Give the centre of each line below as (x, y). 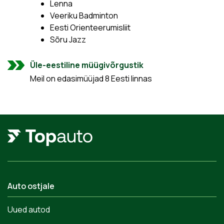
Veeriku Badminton (84, 15)
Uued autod (29, 209)
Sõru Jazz (68, 39)
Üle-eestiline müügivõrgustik (87, 65)
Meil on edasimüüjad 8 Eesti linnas (91, 78)
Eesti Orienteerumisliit (90, 27)
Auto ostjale (31, 186)
